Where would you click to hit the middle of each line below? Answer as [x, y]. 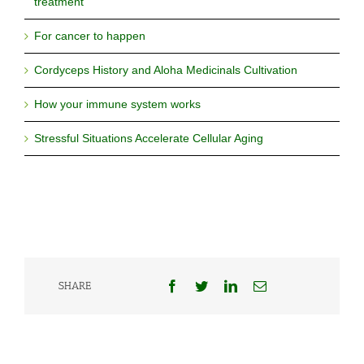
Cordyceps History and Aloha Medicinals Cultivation [166, 69]
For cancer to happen [90, 35]
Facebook [203, 285]
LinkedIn [260, 285]
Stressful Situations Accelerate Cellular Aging [149, 138]
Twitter [225, 285]
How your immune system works [117, 104]
